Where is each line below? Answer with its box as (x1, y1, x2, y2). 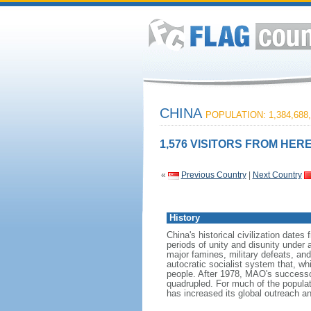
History (169, 212, 200, 223)
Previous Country (180, 170, 246, 180)
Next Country (252, 170, 302, 180)
